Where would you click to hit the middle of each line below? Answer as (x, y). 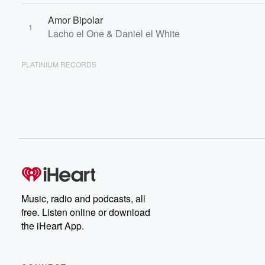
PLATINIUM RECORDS (59, 64)
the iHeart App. (53, 226)
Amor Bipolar (75, 20)
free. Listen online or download (86, 212)
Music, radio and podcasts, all (83, 198)
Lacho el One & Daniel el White (114, 33)
